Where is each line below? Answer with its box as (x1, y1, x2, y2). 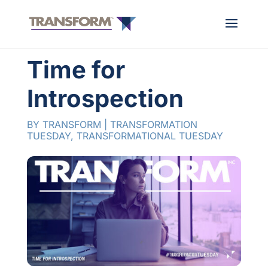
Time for (26, 55, 125, 84)
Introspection (26, 84, 184, 113)
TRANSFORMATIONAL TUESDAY (76, 130, 223, 142)
